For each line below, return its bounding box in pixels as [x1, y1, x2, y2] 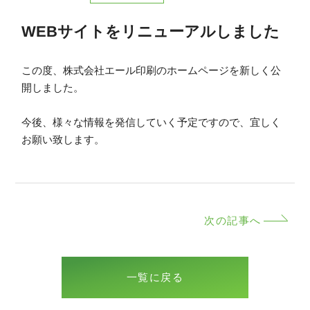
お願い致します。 [21, 133, 105, 145]
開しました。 [21, 81, 84, 93]
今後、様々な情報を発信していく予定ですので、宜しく [21, 116, 282, 128]
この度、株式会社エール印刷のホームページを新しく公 [21, 64, 282, 76]
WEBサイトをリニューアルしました [21, 22, 280, 40]
